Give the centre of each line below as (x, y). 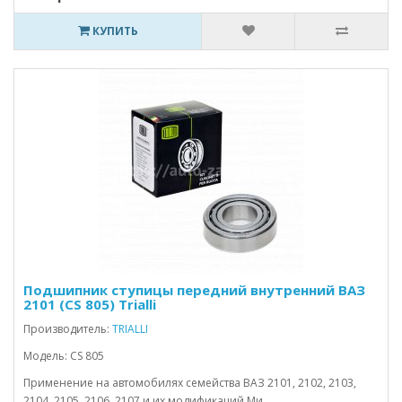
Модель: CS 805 (64, 356)
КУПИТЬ (114, 31)
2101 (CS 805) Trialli (90, 304)
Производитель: (68, 329)
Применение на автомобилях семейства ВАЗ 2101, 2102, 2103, (190, 383)
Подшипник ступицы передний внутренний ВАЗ (194, 290)
